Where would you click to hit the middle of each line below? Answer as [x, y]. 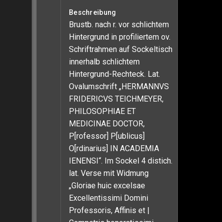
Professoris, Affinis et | [109, 210]
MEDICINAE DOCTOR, [107, 124]
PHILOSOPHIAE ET [102, 111]
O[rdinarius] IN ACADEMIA [114, 148]
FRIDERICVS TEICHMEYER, [116, 99]
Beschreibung [93, 12]
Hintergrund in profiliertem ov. [120, 37]
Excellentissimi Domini [109, 198]
